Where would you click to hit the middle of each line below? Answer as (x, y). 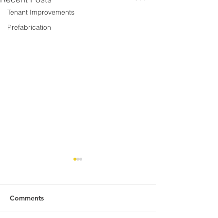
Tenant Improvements (41, 12)
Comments (27, 198)
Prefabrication (29, 27)
